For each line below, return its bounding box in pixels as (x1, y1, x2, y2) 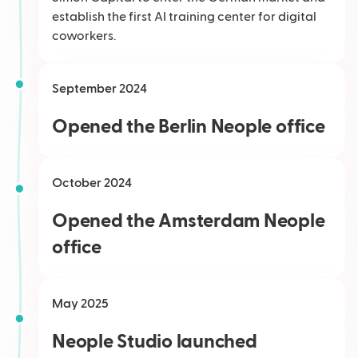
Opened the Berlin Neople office (52, 117, 325, 137)
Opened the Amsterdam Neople (52, 211, 325, 231)
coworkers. (52, 30, 116, 43)
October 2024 (52, 177, 132, 190)
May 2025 (52, 297, 109, 311)
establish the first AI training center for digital (52, 10, 316, 24)
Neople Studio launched (52, 332, 257, 352)
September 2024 (52, 82, 147, 96)
